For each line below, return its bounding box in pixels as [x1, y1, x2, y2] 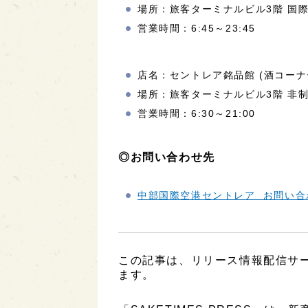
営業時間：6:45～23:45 [137, 23, 256, 34]
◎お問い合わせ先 [118, 151, 215, 164]
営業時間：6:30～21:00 [137, 108, 256, 120]
